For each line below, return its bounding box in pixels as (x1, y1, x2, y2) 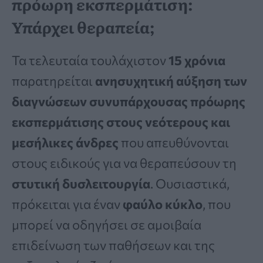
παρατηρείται (12, 72, 95, 89)
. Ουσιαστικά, (150, 175, 230, 191)
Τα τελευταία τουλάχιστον (12, 52, 168, 68)
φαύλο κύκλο (120, 195, 203, 212)
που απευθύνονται (119, 134, 229, 150)
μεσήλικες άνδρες (12, 134, 119, 150)
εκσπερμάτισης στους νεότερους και (12, 113, 230, 130)
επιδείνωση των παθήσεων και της (12, 237, 215, 253)
